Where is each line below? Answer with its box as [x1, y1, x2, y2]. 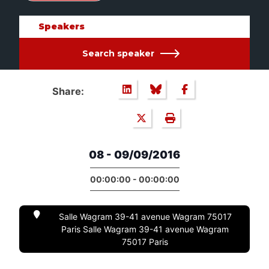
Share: [52, 85, 84, 98]
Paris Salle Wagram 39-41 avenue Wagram [61, 224, 229, 235]
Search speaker [82, 48, 154, 59]
